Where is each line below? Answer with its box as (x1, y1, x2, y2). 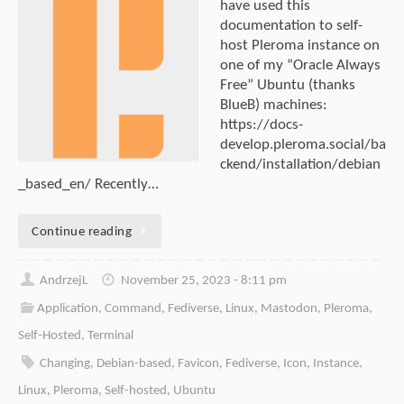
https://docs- (220, 117, 303, 133)
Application (37, 301, 99, 317)
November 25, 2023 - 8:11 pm (120, 273, 287, 289)
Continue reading (32, 224, 132, 239)
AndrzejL (40, 273, 88, 289)
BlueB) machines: (220, 97, 327, 114)
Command (105, 301, 162, 317)
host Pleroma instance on (220, 38, 380, 54)
